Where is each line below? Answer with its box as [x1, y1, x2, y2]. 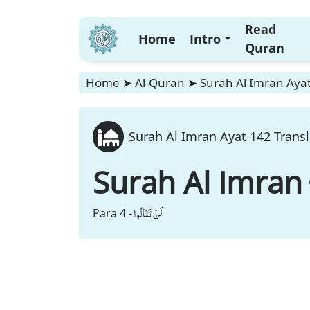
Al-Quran [135, 75, 185, 91]
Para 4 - [93, 206, 132, 221]
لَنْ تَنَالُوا [134, 203, 162, 223]
